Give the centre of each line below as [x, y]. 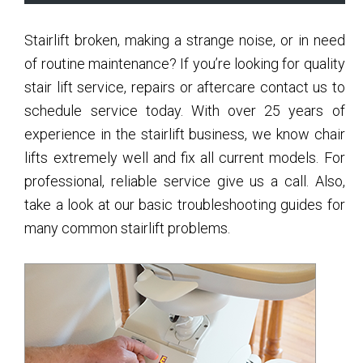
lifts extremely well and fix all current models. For [185, 158]
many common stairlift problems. [128, 228]
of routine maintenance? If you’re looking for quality [185, 64]
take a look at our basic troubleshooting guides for [185, 205]
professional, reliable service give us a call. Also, [185, 181]
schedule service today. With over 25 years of [185, 111]
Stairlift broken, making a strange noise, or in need [185, 41]
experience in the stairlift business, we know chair [185, 135]
